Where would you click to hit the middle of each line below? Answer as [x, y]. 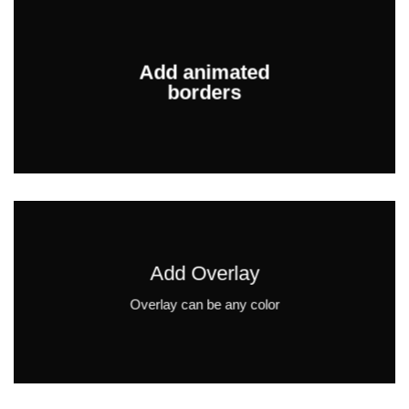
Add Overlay [204, 274]
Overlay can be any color [204, 305]
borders [204, 92]
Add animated [204, 72]
